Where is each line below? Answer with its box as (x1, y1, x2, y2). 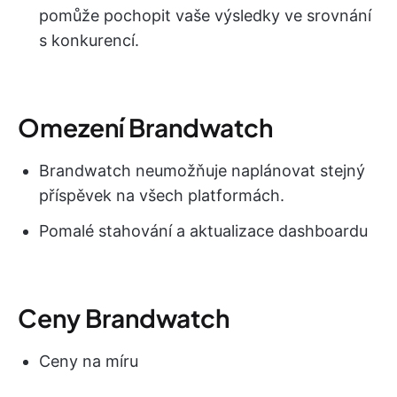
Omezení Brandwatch (18, 111, 273, 143)
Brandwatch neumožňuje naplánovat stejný (39, 160, 365, 180)
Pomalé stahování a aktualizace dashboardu (39, 221, 368, 240)
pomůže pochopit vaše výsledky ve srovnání (39, 5, 371, 25)
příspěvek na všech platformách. (39, 185, 284, 205)
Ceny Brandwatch (18, 301, 230, 333)
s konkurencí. (39, 30, 139, 50)
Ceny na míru (39, 351, 138, 370)
